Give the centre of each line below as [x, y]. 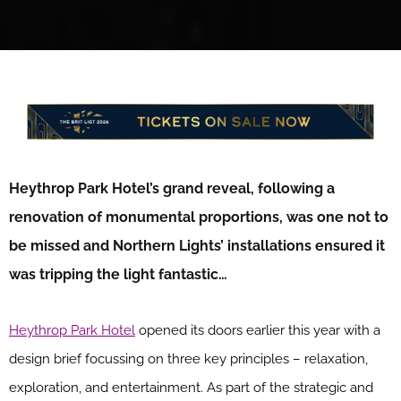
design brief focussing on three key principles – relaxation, [188, 359]
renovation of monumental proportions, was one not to [199, 218]
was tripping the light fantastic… [118, 275]
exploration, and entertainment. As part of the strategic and [191, 388]
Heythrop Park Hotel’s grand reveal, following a [172, 189]
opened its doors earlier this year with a [258, 331]
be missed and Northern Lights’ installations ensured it [197, 246]
